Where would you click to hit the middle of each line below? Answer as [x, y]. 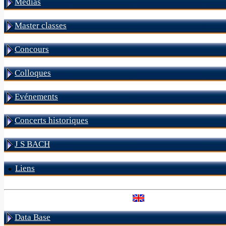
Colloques [33, 73]
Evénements [36, 97]
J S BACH [32, 144]
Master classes [41, 25]
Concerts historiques [51, 120]
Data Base [33, 217]
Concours [32, 49]
